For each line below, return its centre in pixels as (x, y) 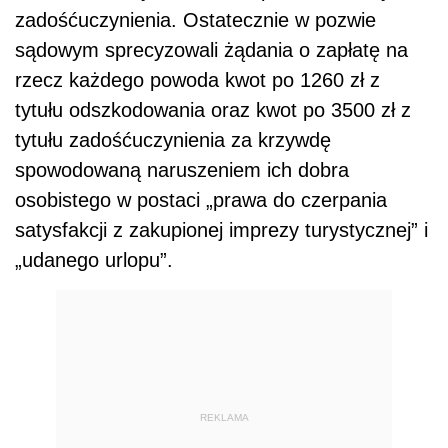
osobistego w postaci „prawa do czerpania (201, 200)
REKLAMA (224, 417)
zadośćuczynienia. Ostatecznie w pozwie (195, 20)
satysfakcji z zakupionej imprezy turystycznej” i (221, 230)
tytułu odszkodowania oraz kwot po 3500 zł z (213, 110)
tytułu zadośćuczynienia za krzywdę (173, 140)
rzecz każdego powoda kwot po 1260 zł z (197, 80)
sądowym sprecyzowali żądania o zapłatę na (211, 50)
